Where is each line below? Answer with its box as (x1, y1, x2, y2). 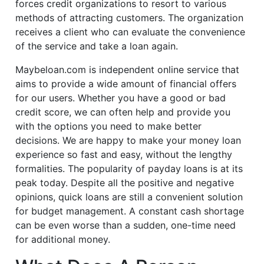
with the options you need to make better (15, 120, 202, 133)
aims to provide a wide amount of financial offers (15, 78, 237, 90)
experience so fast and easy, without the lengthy (15, 148, 233, 161)
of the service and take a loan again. (15, 40, 179, 52)
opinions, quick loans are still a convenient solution (15, 191, 243, 203)
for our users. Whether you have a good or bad (15, 92, 226, 104)
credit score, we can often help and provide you (15, 106, 231, 118)
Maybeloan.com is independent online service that (15, 64, 240, 76)
